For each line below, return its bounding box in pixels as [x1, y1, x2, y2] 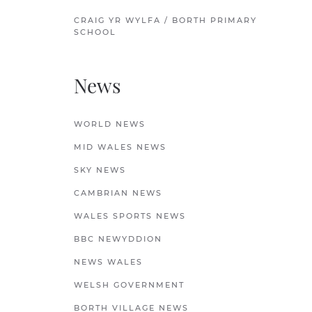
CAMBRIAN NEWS [74, 188, 162, 198]
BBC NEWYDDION [74, 234, 162, 244]
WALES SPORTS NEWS [74, 211, 186, 221]
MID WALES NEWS [74, 142, 166, 152]
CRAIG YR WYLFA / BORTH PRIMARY [74, 15, 257, 25]
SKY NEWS [74, 165, 126, 175]
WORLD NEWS [74, 119, 146, 129]
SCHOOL [74, 27, 116, 37]
